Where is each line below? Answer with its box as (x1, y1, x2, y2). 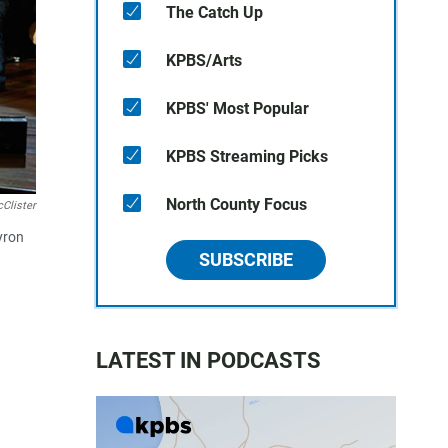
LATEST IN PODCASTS (96, 348, 321, 373)
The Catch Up (166, 3, 263, 22)
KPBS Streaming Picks (166, 147, 328, 166)
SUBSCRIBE (199, 249, 293, 270)
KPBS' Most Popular (166, 99, 309, 118)
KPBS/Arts (166, 51, 242, 70)
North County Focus (166, 195, 307, 214)
